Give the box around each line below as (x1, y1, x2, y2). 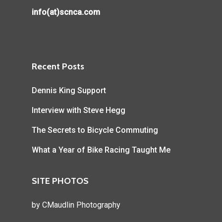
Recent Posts (32, 61, 84, 72)
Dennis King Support (32, 86, 106, 96)
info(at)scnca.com (32, 7, 100, 17)
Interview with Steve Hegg (32, 106, 125, 115)
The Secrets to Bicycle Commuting (32, 125, 158, 135)
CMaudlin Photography (42, 200, 120, 210)
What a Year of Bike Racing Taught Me (32, 145, 170, 155)
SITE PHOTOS (32, 175, 89, 187)
